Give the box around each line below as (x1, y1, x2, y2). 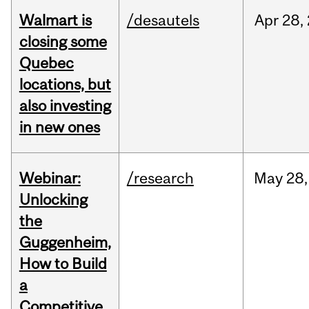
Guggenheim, (19, 233, 111, 252)
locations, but (19, 75, 111, 94)
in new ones (19, 118, 100, 137)
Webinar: (19, 169, 81, 188)
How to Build (19, 255, 107, 273)
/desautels (126, 11, 199, 30)
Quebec (19, 54, 74, 72)
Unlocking (19, 190, 88, 209)
